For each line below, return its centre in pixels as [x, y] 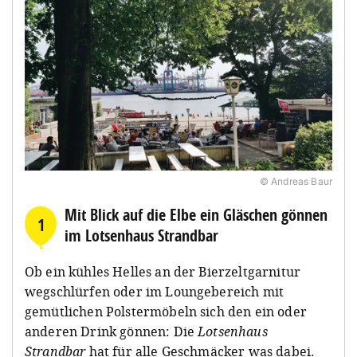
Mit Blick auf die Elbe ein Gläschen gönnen [196, 214]
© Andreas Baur [296, 181]
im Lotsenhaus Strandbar [141, 235]
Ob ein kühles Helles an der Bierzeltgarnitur [163, 271]
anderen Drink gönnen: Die [112, 331]
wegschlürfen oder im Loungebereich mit [155, 291]
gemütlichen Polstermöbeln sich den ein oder [166, 311]
